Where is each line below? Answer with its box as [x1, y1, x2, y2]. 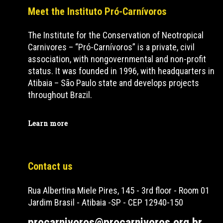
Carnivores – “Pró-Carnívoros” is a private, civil [28, 42, 195, 52]
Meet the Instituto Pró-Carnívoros [28, 5, 167, 17]
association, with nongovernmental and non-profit [28, 54, 207, 64]
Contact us [28, 160, 73, 172]
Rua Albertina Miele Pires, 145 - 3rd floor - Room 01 [28, 185, 210, 196]
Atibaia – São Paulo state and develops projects [28, 78, 200, 88]
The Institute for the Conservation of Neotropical [28, 30, 204, 40]
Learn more [28, 118, 68, 128]
